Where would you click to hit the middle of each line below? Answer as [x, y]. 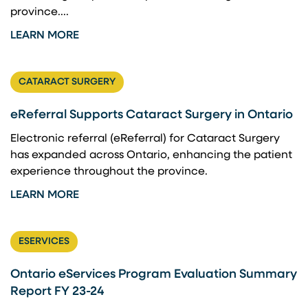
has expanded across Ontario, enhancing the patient [151, 155]
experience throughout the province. [109, 172]
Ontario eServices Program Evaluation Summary [154, 275]
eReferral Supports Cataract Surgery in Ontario [152, 115]
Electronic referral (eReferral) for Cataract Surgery [145, 139]
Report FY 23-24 [57, 292]
